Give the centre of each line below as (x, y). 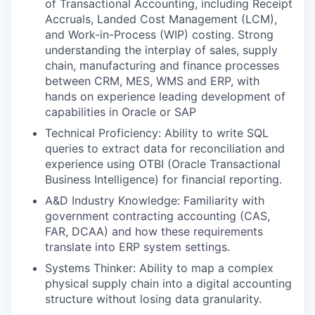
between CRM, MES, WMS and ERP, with (152, 81)
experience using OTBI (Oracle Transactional (163, 164)
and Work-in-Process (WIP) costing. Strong (159, 34)
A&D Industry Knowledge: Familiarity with (155, 200)
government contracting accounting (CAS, (157, 216)
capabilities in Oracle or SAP (121, 112)
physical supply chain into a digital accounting (168, 283)
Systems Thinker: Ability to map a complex (159, 268)
